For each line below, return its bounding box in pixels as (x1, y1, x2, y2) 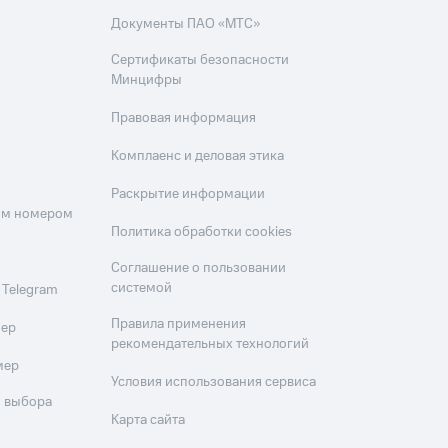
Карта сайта (111, 410, 186, 430)
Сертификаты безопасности (111, 50, 290, 70)
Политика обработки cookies (111, 222, 293, 242)
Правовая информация (111, 108, 257, 128)
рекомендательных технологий (111, 334, 310, 354)
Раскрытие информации (111, 184, 266, 204)
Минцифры (111, 70, 183, 90)
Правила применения (111, 314, 247, 334)
